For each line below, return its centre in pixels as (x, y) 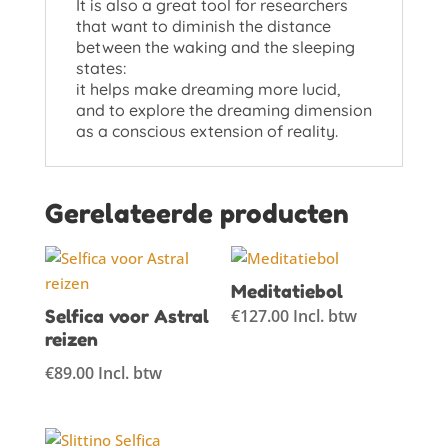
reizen (71, 338)
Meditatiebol (287, 290)
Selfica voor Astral (126, 315)
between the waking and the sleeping (215, 46)
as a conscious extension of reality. (206, 130)
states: (100, 67)
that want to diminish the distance (203, 25)
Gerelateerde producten (196, 213)
